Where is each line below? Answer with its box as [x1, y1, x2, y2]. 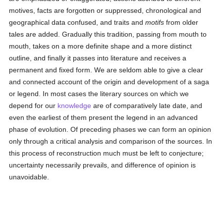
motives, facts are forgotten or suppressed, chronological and [9, 6, 202, 14]
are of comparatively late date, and [91, 102, 203, 110]
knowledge [57, 102, 92, 110]
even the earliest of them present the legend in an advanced [9, 113, 198, 121]
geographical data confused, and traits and [9, 18, 146, 26]
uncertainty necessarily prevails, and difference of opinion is [9, 161, 196, 169]
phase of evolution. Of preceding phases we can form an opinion [9, 125, 212, 133]
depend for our [9, 102, 58, 110]
